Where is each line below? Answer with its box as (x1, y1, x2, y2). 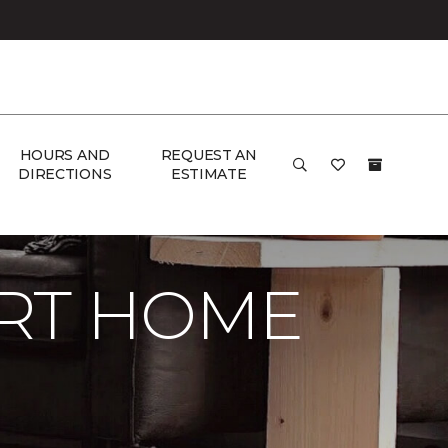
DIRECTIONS (18, 165, 112, 183)
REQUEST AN (160, 146, 257, 164)
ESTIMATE (170, 165, 247, 183)
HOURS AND (19, 146, 111, 164)
